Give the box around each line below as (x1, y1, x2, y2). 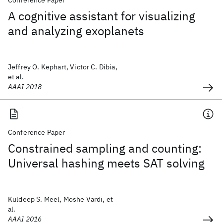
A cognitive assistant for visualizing (8, 8, 195, 24)
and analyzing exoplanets (8, 23, 144, 39)
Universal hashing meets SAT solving (8, 155, 205, 171)
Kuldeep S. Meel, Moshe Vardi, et (8, 195, 113, 204)
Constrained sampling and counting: (8, 140, 202, 156)
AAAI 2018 (8, 82, 42, 91)
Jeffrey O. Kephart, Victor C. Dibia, (8, 62, 117, 71)
